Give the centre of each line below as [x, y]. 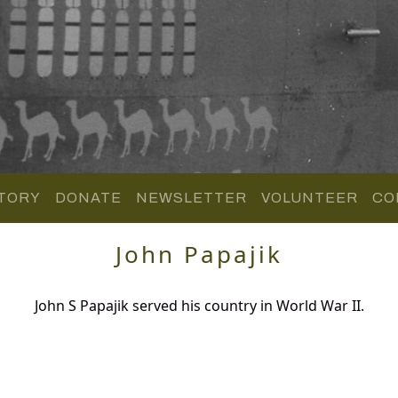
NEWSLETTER [191, 197]
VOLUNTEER [309, 197]
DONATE [88, 197]
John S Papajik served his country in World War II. [199, 305]
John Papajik [199, 254]
